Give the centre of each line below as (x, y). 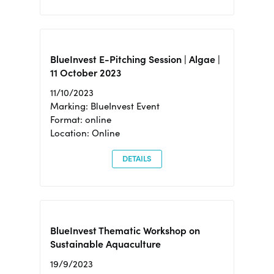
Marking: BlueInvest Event (105, 106)
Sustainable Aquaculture (105, 244)
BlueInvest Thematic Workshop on (125, 230)
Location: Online (85, 133)
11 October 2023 (85, 72)
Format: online (80, 119)
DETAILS (137, 159)
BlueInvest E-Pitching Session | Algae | (135, 59)
